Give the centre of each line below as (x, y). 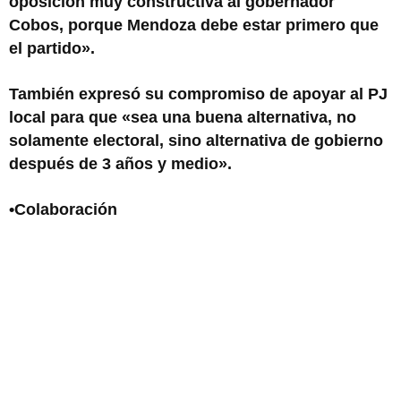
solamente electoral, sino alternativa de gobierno (196, 141)
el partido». (52, 48)
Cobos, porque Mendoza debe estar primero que (194, 25)
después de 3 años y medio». (120, 164)
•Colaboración (63, 209)
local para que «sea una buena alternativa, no (183, 117)
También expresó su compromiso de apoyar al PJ (198, 94)
